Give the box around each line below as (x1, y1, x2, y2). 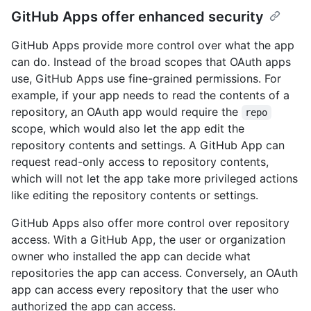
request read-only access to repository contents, (11, 155, 269, 169)
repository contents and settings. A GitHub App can (11, 138, 285, 153)
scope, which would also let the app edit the (11, 121, 244, 136)
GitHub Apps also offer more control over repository (11, 216, 289, 230)
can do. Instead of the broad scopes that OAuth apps (11, 55, 291, 69)
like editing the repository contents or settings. (11, 188, 258, 203)
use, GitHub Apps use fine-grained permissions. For (11, 72, 281, 86)
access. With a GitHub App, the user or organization (11, 233, 285, 247)
